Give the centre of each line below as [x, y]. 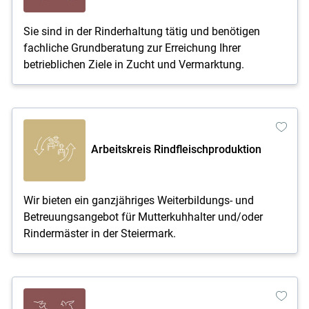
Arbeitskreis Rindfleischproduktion [176, 149]
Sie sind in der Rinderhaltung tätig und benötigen [141, 31]
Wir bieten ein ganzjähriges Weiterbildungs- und [138, 200]
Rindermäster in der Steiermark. [99, 233]
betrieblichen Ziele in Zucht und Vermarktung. [133, 64]
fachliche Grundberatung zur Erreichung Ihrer [132, 48]
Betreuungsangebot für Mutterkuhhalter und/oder [143, 217]
